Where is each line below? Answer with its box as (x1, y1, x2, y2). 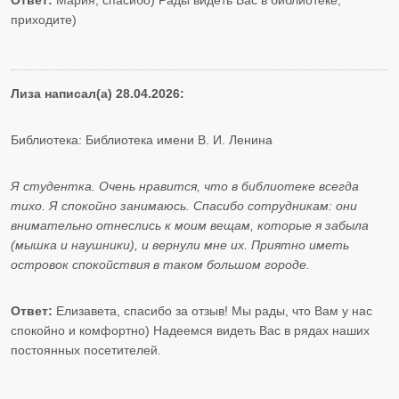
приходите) (11, 12, 77, 28)
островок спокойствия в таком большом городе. (11, 257, 310, 273)
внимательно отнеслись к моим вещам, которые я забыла (11, 218, 369, 233)
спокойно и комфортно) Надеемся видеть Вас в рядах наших (11, 323, 370, 338)
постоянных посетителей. (11, 343, 161, 358)
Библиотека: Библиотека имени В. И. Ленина (11, 133, 273, 148)
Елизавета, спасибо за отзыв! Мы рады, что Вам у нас (53, 304, 372, 319)
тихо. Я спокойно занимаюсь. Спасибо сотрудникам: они (11, 199, 357, 214)
